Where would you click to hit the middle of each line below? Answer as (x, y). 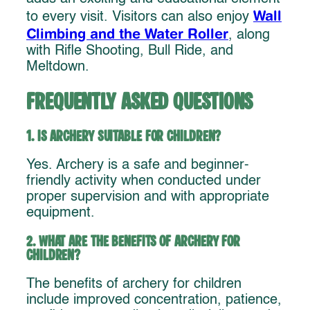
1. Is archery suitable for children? (124, 137)
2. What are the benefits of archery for (134, 242)
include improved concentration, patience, (154, 300)
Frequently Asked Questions (140, 102)
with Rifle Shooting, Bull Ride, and (130, 52)
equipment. (61, 213)
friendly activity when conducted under (144, 182)
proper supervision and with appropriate (148, 198)
